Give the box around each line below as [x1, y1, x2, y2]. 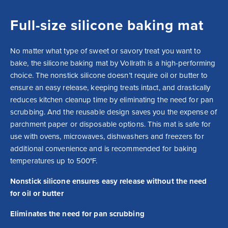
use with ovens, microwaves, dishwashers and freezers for [10, 131, 204, 141]
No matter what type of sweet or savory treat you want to [10, 46, 201, 55]
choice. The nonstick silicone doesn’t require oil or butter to [10, 70, 208, 80]
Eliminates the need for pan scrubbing [10, 209, 145, 218]
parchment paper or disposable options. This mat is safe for [10, 119, 211, 129]
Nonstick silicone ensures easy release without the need [10, 176, 207, 186]
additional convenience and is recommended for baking [10, 144, 197, 153]
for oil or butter [10, 188, 64, 198]
